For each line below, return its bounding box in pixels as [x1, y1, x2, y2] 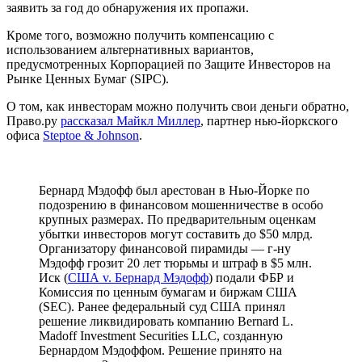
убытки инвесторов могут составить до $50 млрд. [39, 226, 313, 241]
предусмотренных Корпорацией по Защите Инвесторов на [6, 57, 330, 71]
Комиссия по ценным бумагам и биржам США [39, 284, 297, 299]
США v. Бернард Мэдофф [68, 270, 208, 284]
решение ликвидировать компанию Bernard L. [39, 314, 293, 328]
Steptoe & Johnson [43, 128, 139, 142]
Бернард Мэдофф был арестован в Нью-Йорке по [39, 183, 309, 197]
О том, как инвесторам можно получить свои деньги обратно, [6, 99, 349, 113]
